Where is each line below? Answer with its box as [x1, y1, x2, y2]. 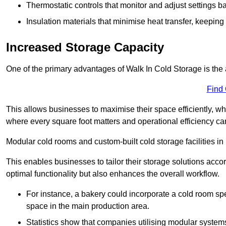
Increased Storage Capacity [6, 40, 164, 54]
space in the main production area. [26, 202, 149, 211]
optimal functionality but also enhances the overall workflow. [6, 169, 219, 179]
